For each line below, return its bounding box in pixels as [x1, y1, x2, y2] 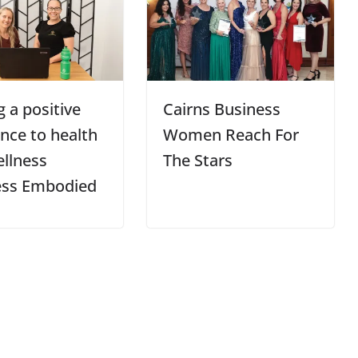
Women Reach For [162, 124, 299, 146]
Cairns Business [162, 98, 280, 121]
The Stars [162, 149, 233, 172]
